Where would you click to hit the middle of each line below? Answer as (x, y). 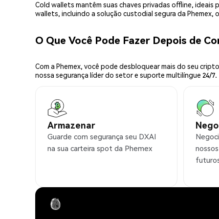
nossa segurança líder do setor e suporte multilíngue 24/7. (126, 75)
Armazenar (71, 125)
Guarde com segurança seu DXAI (102, 137)
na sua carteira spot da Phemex (100, 148)
